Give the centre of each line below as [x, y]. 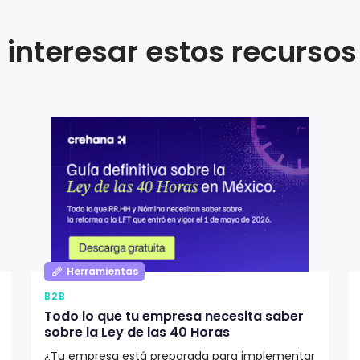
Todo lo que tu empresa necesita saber [174, 316]
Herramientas [102, 271]
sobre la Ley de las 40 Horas [137, 332]
